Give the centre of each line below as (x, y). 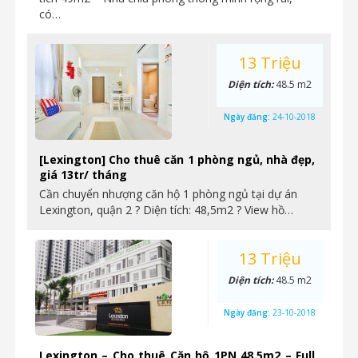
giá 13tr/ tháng (83, 175)
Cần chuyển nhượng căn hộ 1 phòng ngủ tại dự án (168, 194)
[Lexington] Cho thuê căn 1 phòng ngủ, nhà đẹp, (177, 159)
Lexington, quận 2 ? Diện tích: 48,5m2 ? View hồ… (166, 210)
